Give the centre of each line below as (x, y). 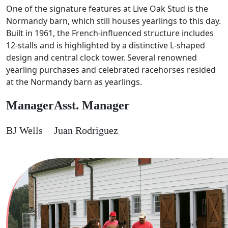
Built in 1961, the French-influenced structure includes (110, 33)
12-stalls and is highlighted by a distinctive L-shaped (106, 45)
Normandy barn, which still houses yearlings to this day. (113, 21)
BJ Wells (24, 130)
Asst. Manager (92, 105)
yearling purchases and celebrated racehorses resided (111, 69)
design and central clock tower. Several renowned (102, 57)
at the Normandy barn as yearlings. (74, 82)
